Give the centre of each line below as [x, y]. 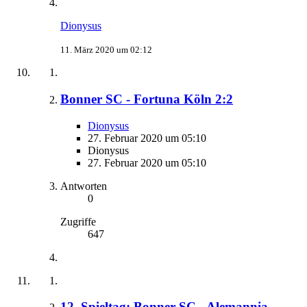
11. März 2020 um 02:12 [106, 50]
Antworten [84, 186]
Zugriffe [78, 221]
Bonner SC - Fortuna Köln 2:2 [147, 99]
